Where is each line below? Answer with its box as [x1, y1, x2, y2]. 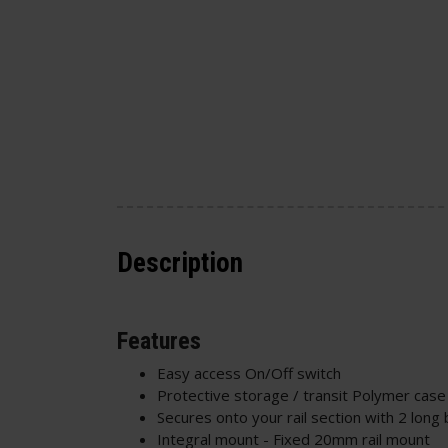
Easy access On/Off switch [157, 362, 341, 383]
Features [117, 326, 201, 355]
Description [117, 247, 243, 280]
